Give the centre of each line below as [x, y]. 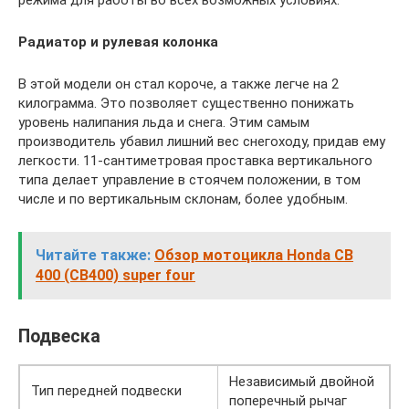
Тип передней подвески [106, 390]
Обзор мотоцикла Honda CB [254, 256]
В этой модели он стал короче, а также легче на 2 [178, 84]
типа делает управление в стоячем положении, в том [189, 180]
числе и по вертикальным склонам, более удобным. [183, 199]
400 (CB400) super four [115, 276]
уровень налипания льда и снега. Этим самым [164, 123]
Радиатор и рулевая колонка [118, 42]
